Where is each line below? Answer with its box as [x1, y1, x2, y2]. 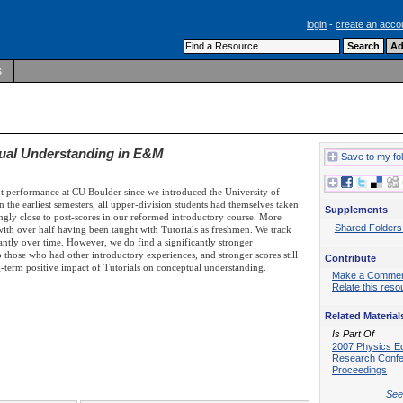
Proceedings [332, 363, 387, 375]
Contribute [325, 252, 376, 264]
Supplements [325, 203, 388, 215]
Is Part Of [332, 327, 374, 339]
